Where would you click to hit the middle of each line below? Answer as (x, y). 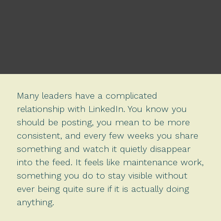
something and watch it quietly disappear (103, 148)
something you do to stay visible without (102, 175)
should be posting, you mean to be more (103, 122)
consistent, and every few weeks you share (107, 135)
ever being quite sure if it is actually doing (103, 188)
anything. (35, 202)
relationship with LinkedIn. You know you (102, 109)
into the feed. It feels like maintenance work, (110, 162)
